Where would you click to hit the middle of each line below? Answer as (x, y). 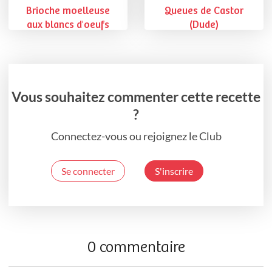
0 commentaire (136, 247)
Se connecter (88, 171)
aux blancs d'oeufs (68, 25)
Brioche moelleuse (68, 11)
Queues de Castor (204, 11)
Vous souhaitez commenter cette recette (136, 96)
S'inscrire (174, 171)
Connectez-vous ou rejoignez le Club (136, 136)
